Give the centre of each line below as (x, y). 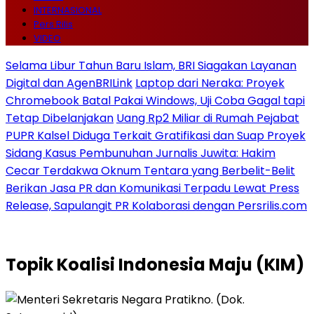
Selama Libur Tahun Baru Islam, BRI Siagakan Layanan (151, 66)
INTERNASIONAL (68, 10)
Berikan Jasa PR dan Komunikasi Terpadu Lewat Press (152, 188)
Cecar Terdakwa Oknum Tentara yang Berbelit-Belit (150, 171)
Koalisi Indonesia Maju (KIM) (180, 264)
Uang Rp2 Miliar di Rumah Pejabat (208, 118)
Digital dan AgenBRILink (69, 83)
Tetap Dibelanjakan (60, 118)
